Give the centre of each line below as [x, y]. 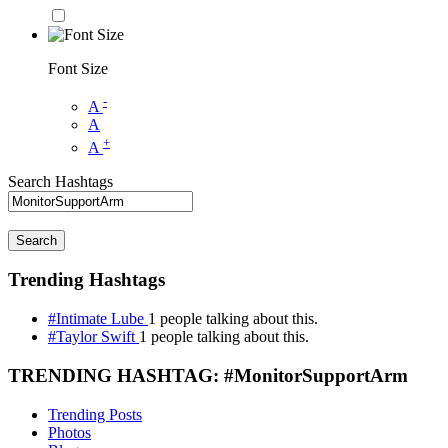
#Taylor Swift [93, 337]
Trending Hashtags [86, 280]
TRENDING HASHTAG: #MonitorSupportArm [208, 375]
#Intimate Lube [98, 319]
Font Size [78, 69]
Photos [69, 432]
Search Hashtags [60, 181]
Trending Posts [95, 414]
